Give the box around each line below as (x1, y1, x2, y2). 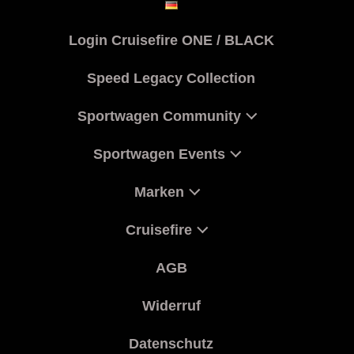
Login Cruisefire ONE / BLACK (68, 32, 274, 48)
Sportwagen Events (92, 145, 225, 162)
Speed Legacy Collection (87, 70, 255, 86)
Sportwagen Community (77, 107, 241, 124)
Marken (134, 183, 184, 200)
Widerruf (141, 297, 201, 314)
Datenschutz (129, 335, 213, 352)
